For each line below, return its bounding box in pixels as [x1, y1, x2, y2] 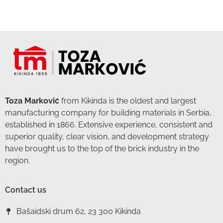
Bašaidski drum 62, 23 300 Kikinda [16, 207, 141, 217]
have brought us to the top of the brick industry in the [5, 143, 199, 153]
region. [5, 155, 30, 165]
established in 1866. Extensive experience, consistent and [5, 119, 213, 129]
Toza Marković [5, 96, 59, 106]
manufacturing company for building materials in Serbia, [5, 108, 212, 117]
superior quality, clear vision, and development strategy [5, 131, 209, 141]
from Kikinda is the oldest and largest [59, 96, 196, 106]
